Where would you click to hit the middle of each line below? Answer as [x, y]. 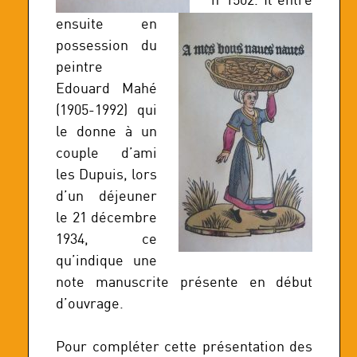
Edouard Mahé [107, 88]
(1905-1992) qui [107, 109]
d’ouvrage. [90, 303]
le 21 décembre [107, 217]
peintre [79, 66]
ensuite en [107, 23]
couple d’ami [107, 152]
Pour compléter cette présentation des [184, 346]
